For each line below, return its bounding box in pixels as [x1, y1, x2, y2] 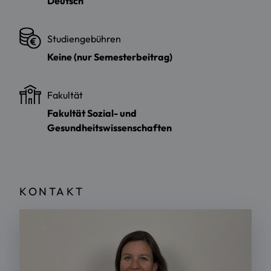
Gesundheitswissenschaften [47, 121, 172, 134]
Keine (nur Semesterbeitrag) [47, 50, 172, 63]
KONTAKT [19, 184, 85, 198]
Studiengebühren [47, 32, 121, 45]
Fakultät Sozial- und [47, 106, 137, 119]
